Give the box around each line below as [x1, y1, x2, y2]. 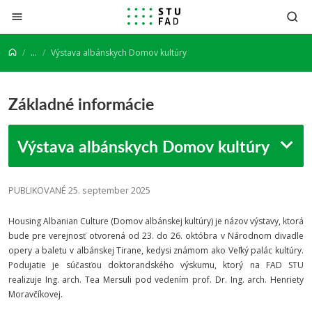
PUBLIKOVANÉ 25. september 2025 [8, 184, 150, 196]
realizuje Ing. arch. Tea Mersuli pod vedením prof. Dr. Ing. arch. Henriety [8, 274, 304, 286]
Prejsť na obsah [10, 6, 103, 22]
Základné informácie [8, 92, 154, 115]
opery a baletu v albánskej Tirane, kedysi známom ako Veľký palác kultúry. [8, 244, 304, 256]
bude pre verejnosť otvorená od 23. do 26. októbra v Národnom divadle [8, 230, 304, 242]
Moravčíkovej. [8, 288, 65, 300]
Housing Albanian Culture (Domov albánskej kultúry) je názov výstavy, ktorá [8, 215, 304, 227]
